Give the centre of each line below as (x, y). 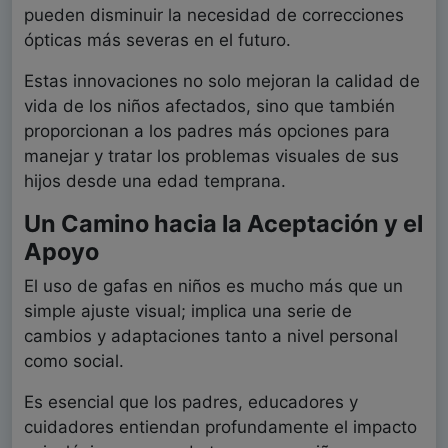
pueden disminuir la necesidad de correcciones (214, 15)
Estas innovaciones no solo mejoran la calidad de (222, 81)
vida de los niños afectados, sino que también (209, 106)
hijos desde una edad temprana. (155, 181)
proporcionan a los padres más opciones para (207, 131)
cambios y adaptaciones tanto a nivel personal (211, 336)
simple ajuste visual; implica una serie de (188, 311)
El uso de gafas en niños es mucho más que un (213, 286)
